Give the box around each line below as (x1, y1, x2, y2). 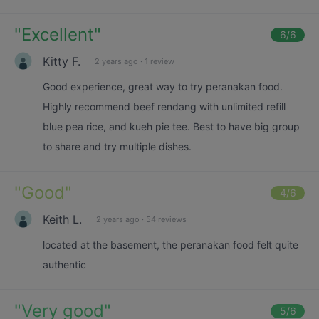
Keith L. (43, 211, 82, 226)
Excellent (21, 24, 94, 45)
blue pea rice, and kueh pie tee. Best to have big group (43, 120, 300, 132)
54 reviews (146, 214, 187, 224)
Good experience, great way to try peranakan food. (43, 80, 283, 93)
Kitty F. (43, 53, 80, 68)
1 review (145, 56, 174, 66)
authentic (43, 258, 86, 271)
